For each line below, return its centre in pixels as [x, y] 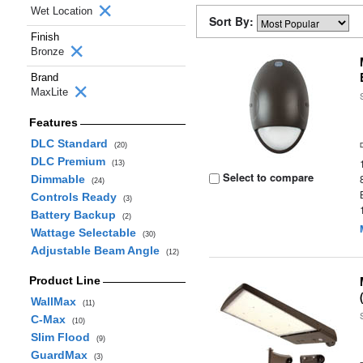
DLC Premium [71, 161]
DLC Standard [72, 143]
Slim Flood [63, 337]
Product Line [64, 280]
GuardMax [62, 355]
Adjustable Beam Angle [98, 250]
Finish [45, 37]
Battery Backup [76, 215]
